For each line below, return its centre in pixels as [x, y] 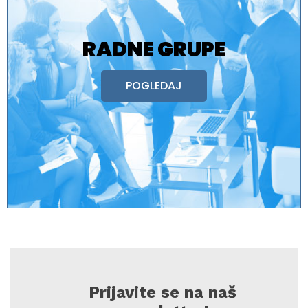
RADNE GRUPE [154, 49]
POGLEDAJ [154, 85]
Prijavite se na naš [162, 292]
